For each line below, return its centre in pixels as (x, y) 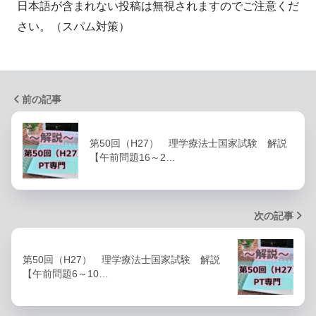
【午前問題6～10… (66, 274)
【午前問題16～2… (133, 158)
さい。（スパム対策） (73, 27)
